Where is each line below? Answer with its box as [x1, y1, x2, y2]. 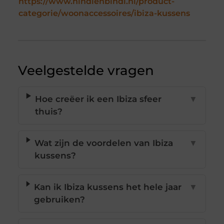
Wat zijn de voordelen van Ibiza [34, 138, 173, 148]
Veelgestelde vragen [17, 62, 154, 79]
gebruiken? [34, 194, 85, 205]
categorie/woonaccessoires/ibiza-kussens [18, 8, 190, 18]
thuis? [35, 106, 63, 117]
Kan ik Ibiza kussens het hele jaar [34, 182, 182, 192]
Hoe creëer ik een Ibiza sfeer [35, 94, 162, 104]
